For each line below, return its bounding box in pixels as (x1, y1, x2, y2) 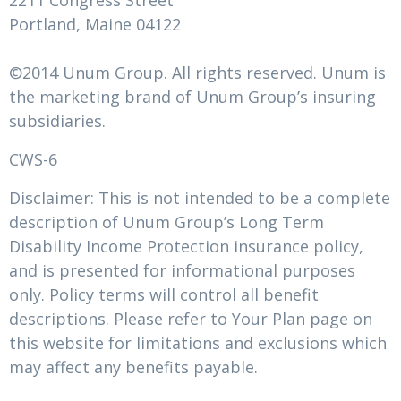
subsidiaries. (9, 110, 106, 132)
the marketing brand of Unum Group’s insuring (9, 86, 376, 107)
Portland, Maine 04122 (9, 13, 181, 35)
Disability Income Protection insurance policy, (9, 235, 363, 257)
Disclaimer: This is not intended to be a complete (9, 187, 390, 209)
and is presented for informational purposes (9, 260, 355, 281)
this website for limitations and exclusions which (9, 332, 387, 354)
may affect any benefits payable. (9, 356, 258, 378)
